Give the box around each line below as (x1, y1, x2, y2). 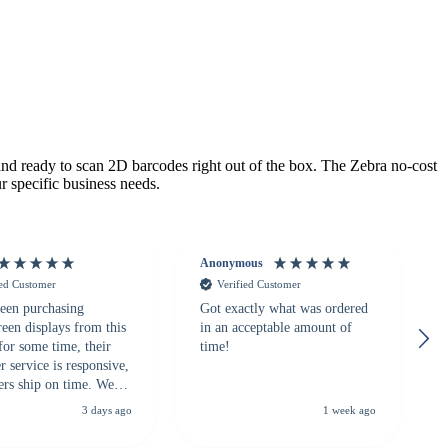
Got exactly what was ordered (199, 300, 368, 316)
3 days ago (81, 403, 132, 416)
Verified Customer (216, 278, 301, 291)
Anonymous (199, 256, 263, 271)
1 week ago (323, 403, 376, 416)
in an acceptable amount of (199, 319, 352, 335)
